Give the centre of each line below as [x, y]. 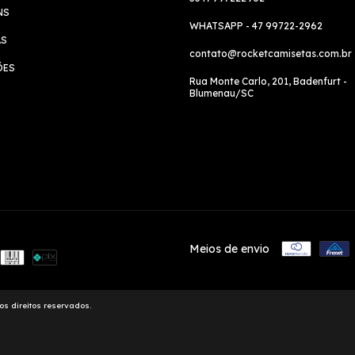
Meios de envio [229, 248]
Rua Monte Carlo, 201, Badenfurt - [268, 81]
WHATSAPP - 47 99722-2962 [256, 25]
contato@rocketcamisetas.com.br [271, 53]
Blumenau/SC [221, 93]
